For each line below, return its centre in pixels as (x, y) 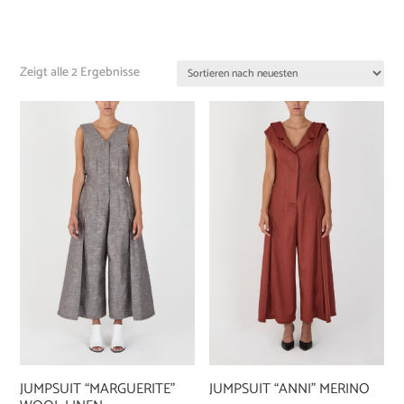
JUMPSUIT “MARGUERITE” (98, 389)
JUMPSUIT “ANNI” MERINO (290, 389)
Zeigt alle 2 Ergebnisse (80, 73)
